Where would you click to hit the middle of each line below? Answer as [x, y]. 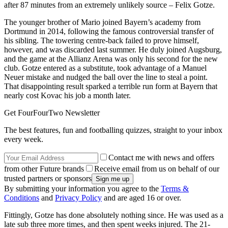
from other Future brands [44, 169]
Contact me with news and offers [161, 158]
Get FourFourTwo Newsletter [52, 113]
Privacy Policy [78, 198]
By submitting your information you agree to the [82, 189]
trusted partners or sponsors [48, 179]
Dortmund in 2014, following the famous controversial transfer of [109, 32]
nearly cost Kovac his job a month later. [67, 96]
